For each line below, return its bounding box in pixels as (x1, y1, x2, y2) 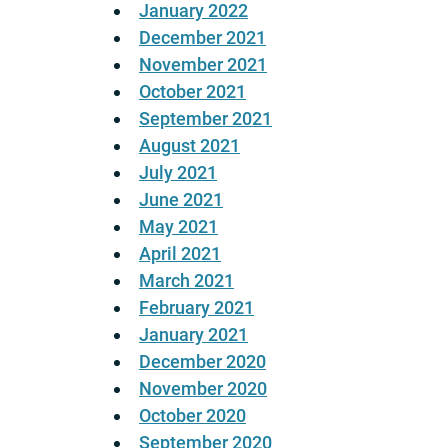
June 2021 (139, 189, 223, 211)
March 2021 (139, 270, 234, 292)
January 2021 (139, 324, 248, 346)
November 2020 (139, 378, 267, 400)
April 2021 (139, 243, 221, 265)
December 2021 (139, 27, 266, 49)
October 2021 (139, 81, 246, 103)
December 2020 (139, 351, 266, 373)
